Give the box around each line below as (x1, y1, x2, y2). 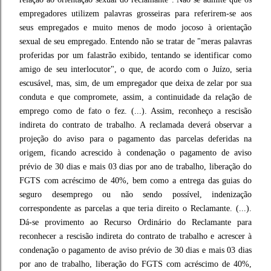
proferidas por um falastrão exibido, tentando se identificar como (19, 51, 252, 60)
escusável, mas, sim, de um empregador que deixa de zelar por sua (19, 79, 252, 88)
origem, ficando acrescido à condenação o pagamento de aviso (19, 148, 252, 157)
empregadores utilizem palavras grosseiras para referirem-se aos (19, 9, 252, 18)
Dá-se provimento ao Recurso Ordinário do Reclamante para (19, 218, 252, 227)
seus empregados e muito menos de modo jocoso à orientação (19, 23, 252, 32)
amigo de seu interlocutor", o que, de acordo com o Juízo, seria (19, 65, 252, 74)
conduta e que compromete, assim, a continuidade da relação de (19, 93, 252, 102)
